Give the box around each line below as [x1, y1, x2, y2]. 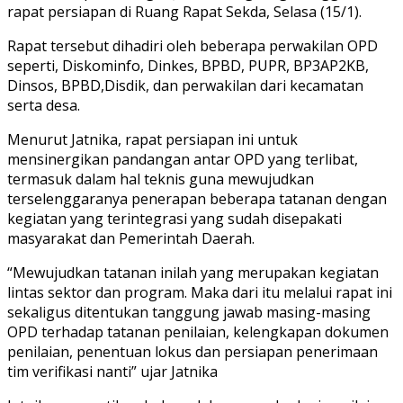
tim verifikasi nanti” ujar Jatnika [7, 361, 218, 381]
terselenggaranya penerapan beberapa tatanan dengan [7, 188, 387, 209]
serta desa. [7, 94, 80, 115]
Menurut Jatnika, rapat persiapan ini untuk [7, 129, 298, 149]
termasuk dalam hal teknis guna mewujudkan [7, 168, 314, 189]
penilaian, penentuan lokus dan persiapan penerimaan [7, 341, 378, 362]
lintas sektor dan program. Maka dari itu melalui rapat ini [7, 282, 392, 302]
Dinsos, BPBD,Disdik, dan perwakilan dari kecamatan [7, 75, 363, 95]
